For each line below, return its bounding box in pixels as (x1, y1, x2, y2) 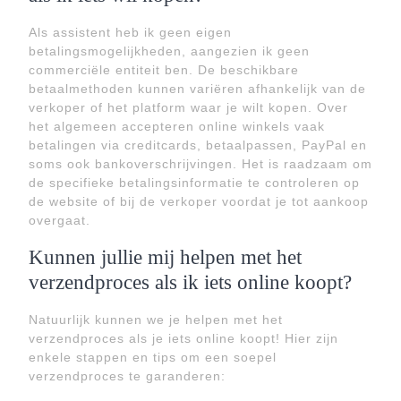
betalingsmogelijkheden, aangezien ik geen (29, 44, 310, 58)
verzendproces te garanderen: (29, 369, 226, 383)
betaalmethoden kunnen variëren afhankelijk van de (29, 81, 366, 96)
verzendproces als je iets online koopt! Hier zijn (29, 331, 338, 346)
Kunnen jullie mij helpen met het (29, 245, 302, 269)
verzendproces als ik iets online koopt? (29, 270, 352, 294)
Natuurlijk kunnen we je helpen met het (29, 312, 283, 327)
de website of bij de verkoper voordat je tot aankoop (29, 194, 369, 209)
